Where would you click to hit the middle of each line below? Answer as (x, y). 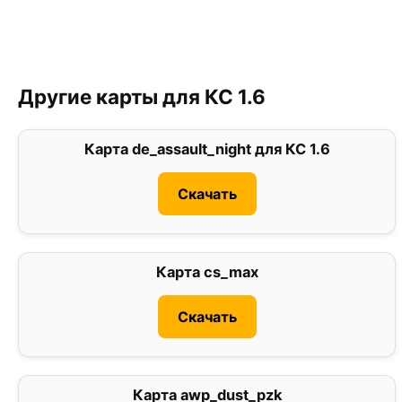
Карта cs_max (207, 272)
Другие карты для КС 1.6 (142, 97)
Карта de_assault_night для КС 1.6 (207, 149)
